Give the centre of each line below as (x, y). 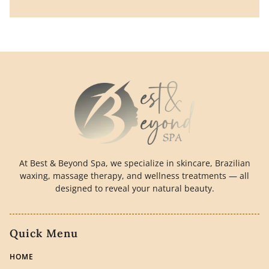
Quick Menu (44, 233)
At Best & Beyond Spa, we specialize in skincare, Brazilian (134, 163)
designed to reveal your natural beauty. (134, 188)
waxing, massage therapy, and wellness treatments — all (134, 175)
